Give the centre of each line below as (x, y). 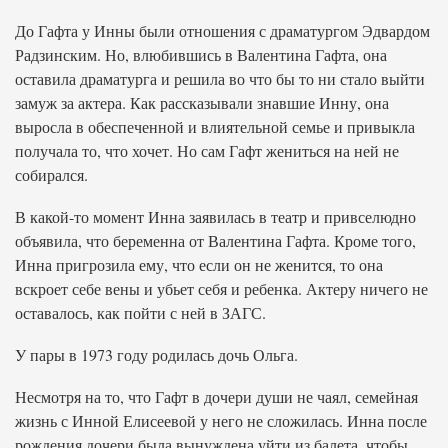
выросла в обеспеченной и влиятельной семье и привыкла (215, 126)
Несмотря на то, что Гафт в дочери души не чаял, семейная (216, 396)
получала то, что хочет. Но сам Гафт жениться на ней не (207, 150)
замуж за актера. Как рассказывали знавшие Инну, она (202, 102)
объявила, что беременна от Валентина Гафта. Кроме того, (215, 240)
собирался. (51, 174)
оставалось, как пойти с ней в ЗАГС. (140, 312)
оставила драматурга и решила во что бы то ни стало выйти (220, 78)
